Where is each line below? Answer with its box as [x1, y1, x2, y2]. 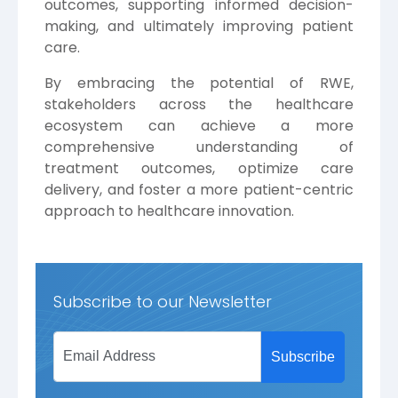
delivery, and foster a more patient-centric [44, 179, 354, 200]
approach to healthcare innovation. [44, 200, 294, 221]
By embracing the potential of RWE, [44, 72, 354, 93]
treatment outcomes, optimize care [44, 157, 354, 179]
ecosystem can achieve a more [44, 115, 354, 136]
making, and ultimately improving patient [44, 15, 354, 36]
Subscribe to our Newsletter [53, 290, 272, 313]
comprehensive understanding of [44, 136, 354, 157]
